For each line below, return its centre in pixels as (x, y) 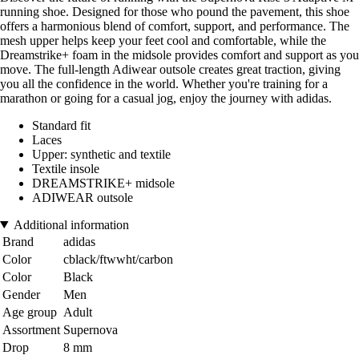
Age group (30, 312)
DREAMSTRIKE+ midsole (103, 183)
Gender (21, 294)
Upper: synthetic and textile (101, 154)
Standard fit (61, 125)
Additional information (71, 224)
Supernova (91, 329)
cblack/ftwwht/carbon (118, 259)
